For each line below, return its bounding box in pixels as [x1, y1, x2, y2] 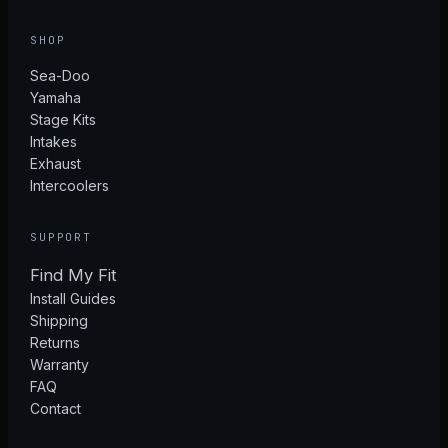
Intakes [30, 133, 78, 150]
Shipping [30, 312, 89, 329]
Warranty [30, 356, 90, 373]
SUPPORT [30, 230, 92, 244]
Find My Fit [30, 265, 118, 285]
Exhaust [30, 155, 82, 172]
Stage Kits [30, 111, 97, 128]
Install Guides [30, 290, 117, 307]
